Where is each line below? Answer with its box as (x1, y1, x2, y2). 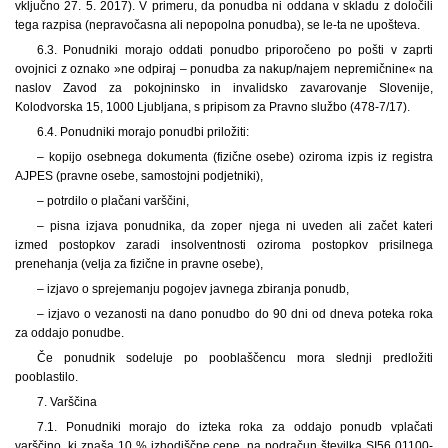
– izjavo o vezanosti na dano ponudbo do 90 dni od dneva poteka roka (36, 306, 433, 321)
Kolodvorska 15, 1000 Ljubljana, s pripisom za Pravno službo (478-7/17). (15, 99, 410, 114)
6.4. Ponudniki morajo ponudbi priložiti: (36, 124, 249, 139)
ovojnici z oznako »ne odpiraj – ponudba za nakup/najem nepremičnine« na (15, 61, 433, 76)
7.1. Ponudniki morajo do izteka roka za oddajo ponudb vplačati (36, 419, 433, 434)
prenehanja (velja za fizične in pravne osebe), (15, 256, 263, 271)
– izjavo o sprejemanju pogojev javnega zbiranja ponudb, (36, 281, 349, 296)
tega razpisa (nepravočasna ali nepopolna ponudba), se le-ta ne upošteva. (15, 17, 420, 32)
